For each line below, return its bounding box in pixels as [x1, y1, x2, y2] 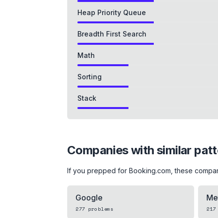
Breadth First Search [77, 29, 146, 38]
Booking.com [129, 166, 171, 175]
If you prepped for [67, 166, 129, 175]
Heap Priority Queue [77, 8, 146, 17]
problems [85, 205, 113, 213]
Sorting [77, 72, 102, 81]
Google [75, 192, 103, 202]
